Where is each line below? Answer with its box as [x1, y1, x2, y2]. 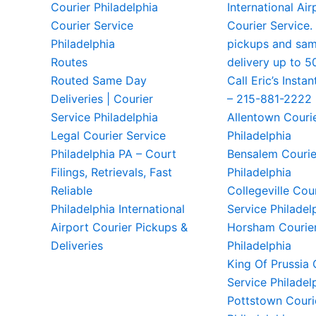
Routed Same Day [51, 73, 147, 87]
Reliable [51, 183, 92, 197]
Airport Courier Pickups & [51, 220, 188, 234]
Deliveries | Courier [51, 92, 153, 106]
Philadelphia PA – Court [51, 147, 176, 161]
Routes [51, 55, 87, 69]
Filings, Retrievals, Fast [51, 165, 172, 179]
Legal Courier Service [51, 128, 166, 142]
